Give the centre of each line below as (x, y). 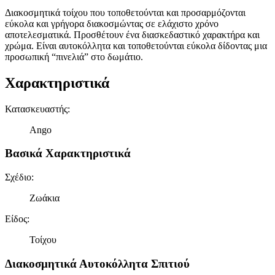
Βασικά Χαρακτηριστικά (68, 153)
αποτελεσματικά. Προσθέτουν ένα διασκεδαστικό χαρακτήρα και (132, 34)
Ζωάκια (45, 198)
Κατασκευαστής (36, 109)
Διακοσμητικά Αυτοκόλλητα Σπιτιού (97, 263)
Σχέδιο (18, 177)
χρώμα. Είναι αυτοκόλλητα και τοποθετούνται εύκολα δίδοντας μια (136, 45)
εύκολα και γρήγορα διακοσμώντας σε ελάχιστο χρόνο (112, 23)
